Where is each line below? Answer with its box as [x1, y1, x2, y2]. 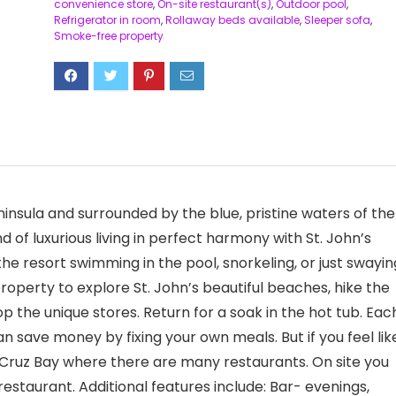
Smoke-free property [53, 28, 164, 43]
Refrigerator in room [53, 12, 161, 27]
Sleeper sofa [303, 12, 370, 27]
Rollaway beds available [164, 12, 300, 27]
